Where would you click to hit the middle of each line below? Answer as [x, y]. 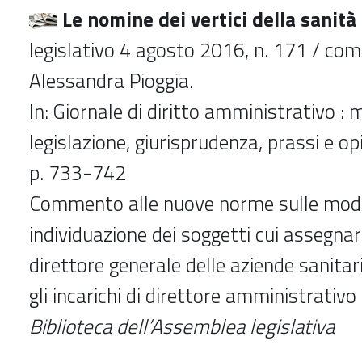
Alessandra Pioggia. [111, 80]
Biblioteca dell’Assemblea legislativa [182, 326]
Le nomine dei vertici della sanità [207, 19]
